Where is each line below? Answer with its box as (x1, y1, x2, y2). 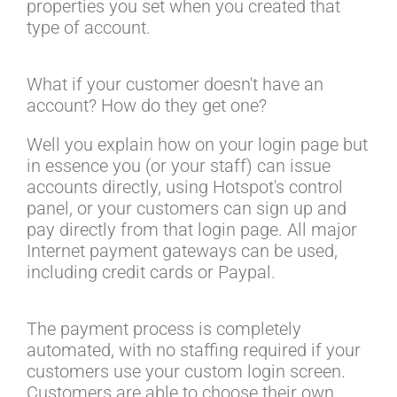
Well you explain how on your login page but (27, 134, 368, 156)
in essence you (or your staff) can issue (27, 155, 331, 177)
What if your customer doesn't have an (27, 74, 323, 96)
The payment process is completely (27, 318, 301, 340)
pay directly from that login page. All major (27, 219, 357, 241)
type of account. (27, 17, 151, 39)
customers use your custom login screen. (27, 361, 346, 383)
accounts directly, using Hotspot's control (27, 176, 343, 198)
